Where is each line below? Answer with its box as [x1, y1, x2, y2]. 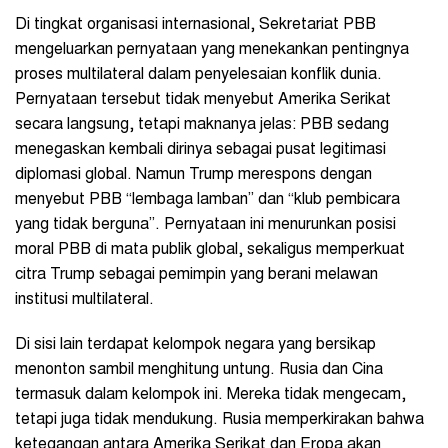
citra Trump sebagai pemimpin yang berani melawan [15, 266, 378, 283]
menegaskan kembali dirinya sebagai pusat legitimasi [15, 141, 386, 158]
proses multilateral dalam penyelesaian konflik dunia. [15, 66, 382, 83]
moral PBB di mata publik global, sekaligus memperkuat [15, 241, 405, 258]
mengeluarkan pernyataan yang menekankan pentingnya [15, 41, 409, 58]
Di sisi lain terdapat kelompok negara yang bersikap [15, 336, 376, 353]
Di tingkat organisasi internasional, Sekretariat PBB [15, 16, 376, 33]
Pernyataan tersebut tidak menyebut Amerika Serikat [15, 91, 391, 108]
